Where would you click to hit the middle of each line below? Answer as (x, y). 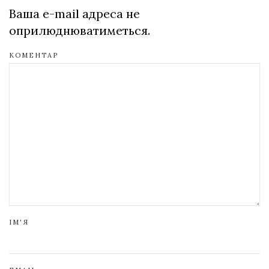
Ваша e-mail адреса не (74, 13)
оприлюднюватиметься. (80, 30)
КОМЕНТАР (34, 55)
